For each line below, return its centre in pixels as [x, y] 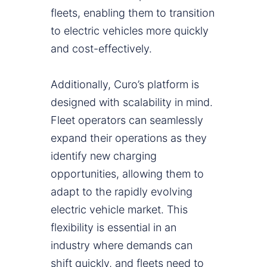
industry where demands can [122, 246]
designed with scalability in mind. [132, 103]
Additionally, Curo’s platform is [125, 85]
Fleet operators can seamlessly [127, 120]
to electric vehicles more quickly [130, 31]
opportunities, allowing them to [127, 174]
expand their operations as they [129, 138]
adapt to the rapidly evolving [122, 192]
